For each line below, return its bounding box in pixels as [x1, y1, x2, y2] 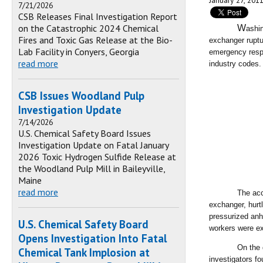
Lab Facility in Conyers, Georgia [18, 46, 139, 58]
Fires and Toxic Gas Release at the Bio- [18, 34, 173, 46]
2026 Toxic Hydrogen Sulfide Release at [18, 151, 176, 163]
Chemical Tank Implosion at [18, 245, 150, 260]
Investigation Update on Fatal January [18, 139, 168, 151]
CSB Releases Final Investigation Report [18, 11, 177, 23]
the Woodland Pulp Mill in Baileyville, [18, 163, 165, 175]
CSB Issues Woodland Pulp [18, 89, 144, 103]
